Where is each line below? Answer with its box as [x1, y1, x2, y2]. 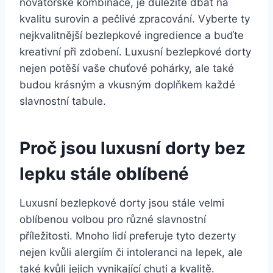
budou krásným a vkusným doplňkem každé [19, 78, 235, 91]
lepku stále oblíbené [19, 163, 189, 184]
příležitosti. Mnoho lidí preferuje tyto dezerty [19, 229, 236, 242]
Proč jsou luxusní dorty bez [19, 137, 246, 158]
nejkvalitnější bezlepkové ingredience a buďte [19, 29, 244, 41]
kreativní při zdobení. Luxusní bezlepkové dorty [19, 45, 251, 58]
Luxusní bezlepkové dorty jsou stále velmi [19, 196, 224, 209]
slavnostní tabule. [19, 94, 106, 107]
